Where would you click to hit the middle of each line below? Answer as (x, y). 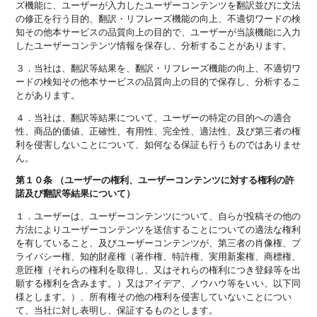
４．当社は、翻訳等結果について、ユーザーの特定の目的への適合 (154, 117)
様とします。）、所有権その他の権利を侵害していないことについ (154, 296)
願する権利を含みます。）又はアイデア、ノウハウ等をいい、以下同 (158, 283)
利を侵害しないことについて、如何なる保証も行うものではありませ (158, 144)
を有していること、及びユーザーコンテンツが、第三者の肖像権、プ (158, 243)
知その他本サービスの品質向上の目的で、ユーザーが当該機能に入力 (158, 32)
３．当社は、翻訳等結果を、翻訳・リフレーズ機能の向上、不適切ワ (158, 68)
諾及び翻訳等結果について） (76, 193)
